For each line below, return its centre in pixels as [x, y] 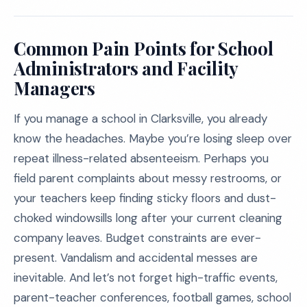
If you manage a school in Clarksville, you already [140, 119]
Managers [54, 88]
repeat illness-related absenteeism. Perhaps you [141, 158]
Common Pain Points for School [144, 48]
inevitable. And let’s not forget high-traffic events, [146, 278]
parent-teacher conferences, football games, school [152, 297]
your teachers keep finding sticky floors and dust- [145, 198]
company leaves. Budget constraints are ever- [137, 238]
